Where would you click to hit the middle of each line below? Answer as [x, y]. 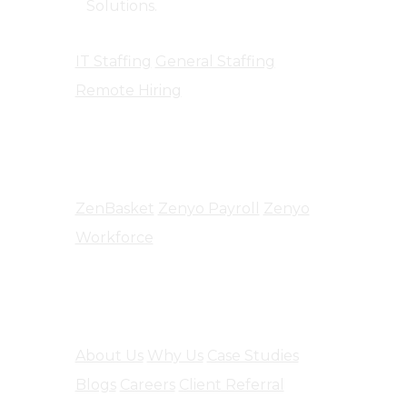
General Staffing [215, 61]
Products [119, 158]
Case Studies [253, 356]
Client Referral [231, 385]
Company [121, 305]
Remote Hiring [128, 90]
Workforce [114, 238]
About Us [109, 356]
